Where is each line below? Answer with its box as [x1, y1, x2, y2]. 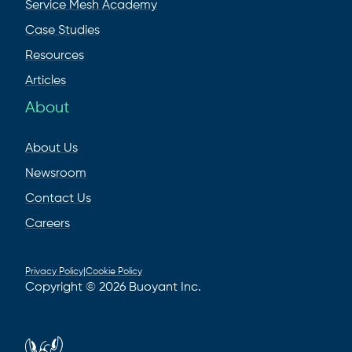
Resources [25, 49, 84, 62]
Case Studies [25, 24, 100, 37]
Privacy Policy [25, 266, 83, 277]
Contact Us [25, 192, 91, 205]
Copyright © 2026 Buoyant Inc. [25, 280, 201, 294]
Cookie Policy [86, 266, 142, 277]
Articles [25, 74, 66, 87]
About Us [25, 141, 78, 155]
